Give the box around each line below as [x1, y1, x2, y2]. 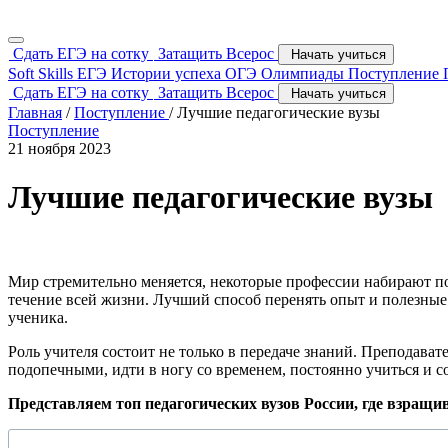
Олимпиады [261, 65, 348, 82]
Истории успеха [111, 65, 225, 82]
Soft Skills [8, 65, 77, 82]
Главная [8, 104, 62, 121]
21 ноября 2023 [8, 140, 111, 157]
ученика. [8, 309, 68, 327]
